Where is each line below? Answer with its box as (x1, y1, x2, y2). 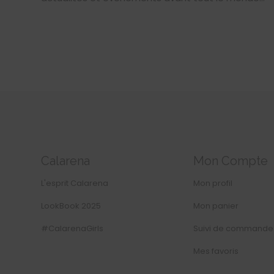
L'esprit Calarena (41, 177, 108, 189)
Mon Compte (193, 153, 268, 168)
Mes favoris (193, 245, 239, 257)
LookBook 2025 (41, 199, 101, 212)
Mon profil (193, 177, 232, 189)
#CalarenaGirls (41, 222, 103, 234)
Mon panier (193, 199, 239, 212)
